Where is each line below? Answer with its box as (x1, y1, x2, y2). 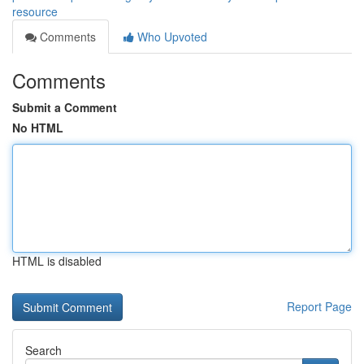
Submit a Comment (12, 99, 117, 115)
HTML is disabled (12, 253, 102, 269)
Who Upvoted (134, 28, 207, 45)
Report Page (287, 298, 352, 314)
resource (12, 3, 58, 19)
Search (25, 342, 62, 358)
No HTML (12, 119, 63, 136)
